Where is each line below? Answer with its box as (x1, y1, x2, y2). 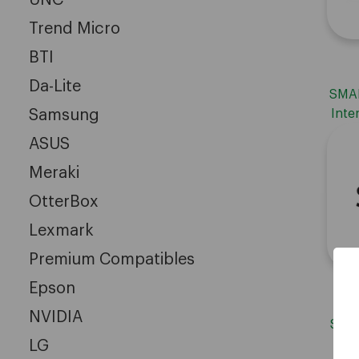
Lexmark (29, 222, 94, 239)
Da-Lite (29, 78, 81, 95)
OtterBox (29, 193, 99, 210)
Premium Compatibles (29, 251, 195, 268)
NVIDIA (29, 309, 83, 325)
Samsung (29, 107, 99, 123)
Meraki (29, 164, 79, 181)
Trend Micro (29, 20, 120, 37)
